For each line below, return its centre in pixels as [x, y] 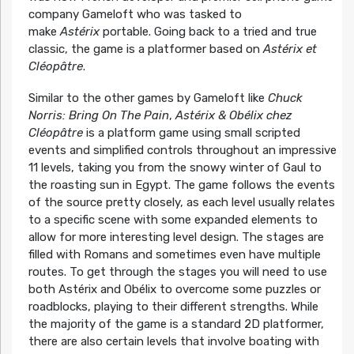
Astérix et [290, 49]
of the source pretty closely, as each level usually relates [181, 202]
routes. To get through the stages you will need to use [177, 271]
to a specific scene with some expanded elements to [173, 219]
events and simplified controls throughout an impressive [182, 150]
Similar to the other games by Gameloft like [148, 98]
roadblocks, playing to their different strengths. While [173, 306]
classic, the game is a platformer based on [145, 49]
